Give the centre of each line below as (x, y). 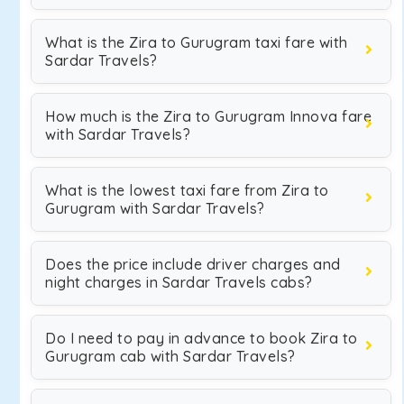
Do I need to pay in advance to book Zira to (202, 338)
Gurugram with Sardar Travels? (155, 208)
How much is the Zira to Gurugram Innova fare (208, 116)
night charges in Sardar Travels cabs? (179, 282)
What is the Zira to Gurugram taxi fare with (197, 42)
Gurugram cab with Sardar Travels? (170, 356)
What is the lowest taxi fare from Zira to (187, 190)
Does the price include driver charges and (193, 264)
